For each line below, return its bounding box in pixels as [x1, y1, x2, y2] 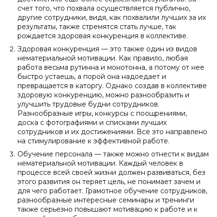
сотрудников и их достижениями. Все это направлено [17, 127, 207, 136]
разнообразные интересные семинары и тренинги [17, 196, 194, 204]
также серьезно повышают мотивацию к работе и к [17, 205, 198, 214]
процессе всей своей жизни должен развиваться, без [17, 168, 205, 177]
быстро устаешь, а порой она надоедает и [17, 72, 166, 81]
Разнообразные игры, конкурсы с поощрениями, [17, 109, 187, 118]
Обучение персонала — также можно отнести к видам [17, 150, 209, 158]
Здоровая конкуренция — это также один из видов [17, 45, 197, 53]
